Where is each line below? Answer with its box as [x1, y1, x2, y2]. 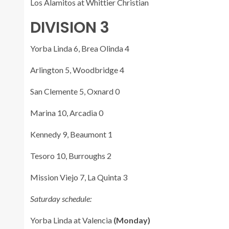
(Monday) [113, 215, 150, 225]
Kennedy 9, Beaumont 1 [30, 129, 112, 139]
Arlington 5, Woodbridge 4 [30, 64, 124, 75]
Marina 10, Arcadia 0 [30, 107, 103, 118]
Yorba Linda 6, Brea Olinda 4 [30, 43, 129, 53]
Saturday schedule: [30, 193, 91, 203]
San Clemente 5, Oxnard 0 [30, 86, 120, 96]
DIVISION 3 [30, 16, 109, 38]
